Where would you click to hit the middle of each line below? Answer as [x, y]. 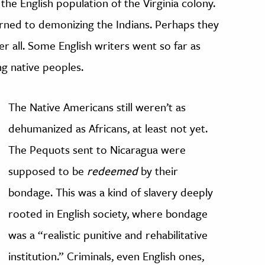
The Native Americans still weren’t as [97, 107]
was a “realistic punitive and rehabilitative [108, 235]
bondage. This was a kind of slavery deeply [111, 192]
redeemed [113, 171]
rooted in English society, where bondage [108, 214]
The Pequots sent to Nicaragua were [97, 150]
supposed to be [48, 171]
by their [158, 171]
